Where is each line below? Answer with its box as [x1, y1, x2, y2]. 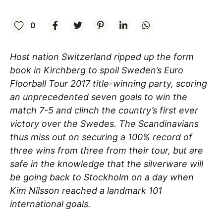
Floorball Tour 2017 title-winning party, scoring [10, 78, 207, 89]
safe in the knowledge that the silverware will [10, 159, 203, 169]
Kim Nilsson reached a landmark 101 [10, 185, 162, 196]
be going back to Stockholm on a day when [10, 172, 194, 182]
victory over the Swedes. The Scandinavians [10, 118, 199, 129]
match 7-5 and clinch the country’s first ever [10, 105, 198, 115]
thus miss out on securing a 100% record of [10, 132, 192, 142]
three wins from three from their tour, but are [10, 145, 203, 156]
